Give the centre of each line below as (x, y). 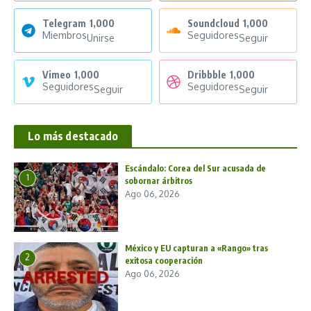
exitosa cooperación (164, 261)
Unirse (101, 38)
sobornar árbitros (159, 181)
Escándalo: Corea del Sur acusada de (195, 169)
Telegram (64, 24)
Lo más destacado (73, 136)
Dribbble (207, 75)
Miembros (65, 35)
